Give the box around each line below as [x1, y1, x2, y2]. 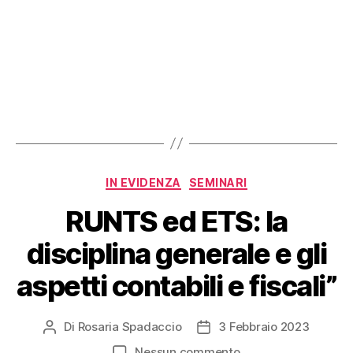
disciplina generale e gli [26, 236, 327, 272]
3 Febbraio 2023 [218, 319, 310, 335]
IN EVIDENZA [106, 175, 181, 189]
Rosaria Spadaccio [77, 319, 182, 335]
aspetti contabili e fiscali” [16, 269, 337, 304]
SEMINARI [188, 175, 247, 189]
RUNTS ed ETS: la [65, 204, 288, 240]
